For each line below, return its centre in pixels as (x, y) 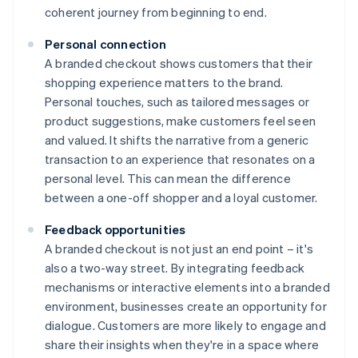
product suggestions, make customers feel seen (181, 121)
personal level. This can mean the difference (168, 179)
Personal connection (105, 44)
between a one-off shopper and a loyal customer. (181, 198)
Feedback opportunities (115, 230)
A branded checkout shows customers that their (179, 64)
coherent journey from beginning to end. (156, 12)
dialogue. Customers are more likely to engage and (185, 326)
